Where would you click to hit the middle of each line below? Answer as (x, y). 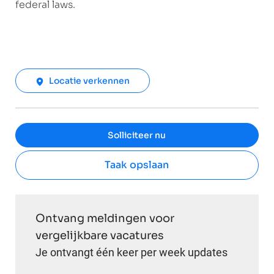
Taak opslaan (137, 165)
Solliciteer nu (137, 135)
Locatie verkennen (89, 81)
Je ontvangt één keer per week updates (131, 253)
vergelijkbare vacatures (99, 236)
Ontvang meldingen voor (105, 219)
